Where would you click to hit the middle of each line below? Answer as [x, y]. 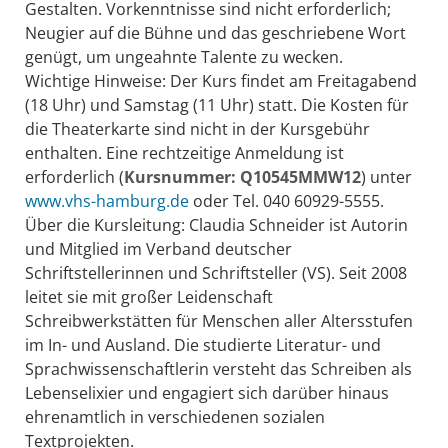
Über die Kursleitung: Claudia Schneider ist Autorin [216, 225]
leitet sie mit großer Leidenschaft [149, 297]
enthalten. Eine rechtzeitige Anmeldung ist [184, 153]
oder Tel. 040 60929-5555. [286, 201]
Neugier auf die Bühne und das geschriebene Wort [215, 33]
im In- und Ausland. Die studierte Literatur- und [203, 345]
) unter [386, 177]
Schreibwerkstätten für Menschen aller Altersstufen [219, 321]
